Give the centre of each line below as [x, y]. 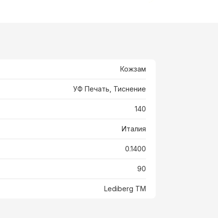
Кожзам [133, 69]
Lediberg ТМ [125, 188]
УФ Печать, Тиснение [109, 89]
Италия [134, 128]
